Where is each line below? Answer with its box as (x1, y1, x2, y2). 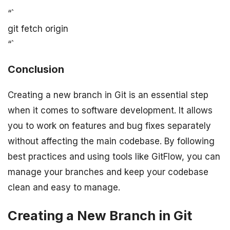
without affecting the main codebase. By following (8, 136, 215, 146)
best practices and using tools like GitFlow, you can (8, 151, 220, 162)
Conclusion (8, 63, 64, 76)
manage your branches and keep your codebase (8, 166, 208, 177)
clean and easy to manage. (8, 182, 120, 193)
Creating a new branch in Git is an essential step (8, 89, 208, 100)
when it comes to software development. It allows (8, 105, 213, 116)
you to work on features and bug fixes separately (8, 120, 211, 131)
